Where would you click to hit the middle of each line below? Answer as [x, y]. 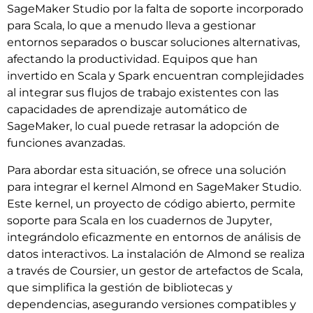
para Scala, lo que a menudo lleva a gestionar [131, 26]
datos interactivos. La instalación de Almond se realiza [156, 254]
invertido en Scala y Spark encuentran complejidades [155, 76]
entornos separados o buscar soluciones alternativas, [153, 43]
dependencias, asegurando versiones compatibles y [152, 304]
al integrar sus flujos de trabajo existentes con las [143, 93]
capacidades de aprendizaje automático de [127, 110]
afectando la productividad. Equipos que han [132, 59]
